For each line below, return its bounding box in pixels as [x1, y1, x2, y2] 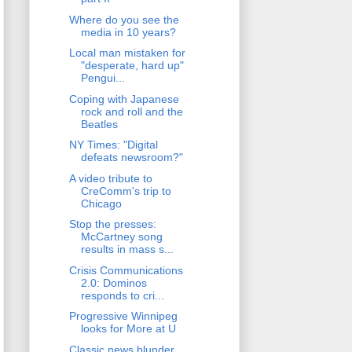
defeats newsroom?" [80, 151, 183, 164]
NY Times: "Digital [68, 138, 158, 152]
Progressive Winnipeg [68, 310, 178, 323]
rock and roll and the [80, 104, 183, 118]
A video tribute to [68, 171, 152, 185]
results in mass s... [80, 243, 174, 256]
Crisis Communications [68, 263, 183, 277]
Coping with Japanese [68, 92, 179, 105]
